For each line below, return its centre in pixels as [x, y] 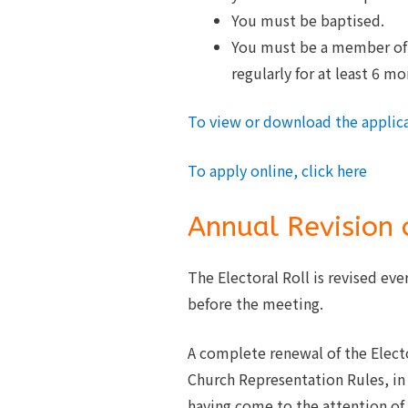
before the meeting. [255, 303]
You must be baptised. [307, 20]
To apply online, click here [277, 171]
